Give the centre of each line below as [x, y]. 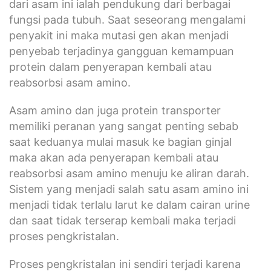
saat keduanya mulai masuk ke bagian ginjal [120, 142]
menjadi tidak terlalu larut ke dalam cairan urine [129, 204]
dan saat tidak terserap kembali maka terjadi [122, 220]
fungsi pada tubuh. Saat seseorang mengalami [127, 19]
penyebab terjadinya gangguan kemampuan [122, 51]
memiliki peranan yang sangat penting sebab [124, 126]
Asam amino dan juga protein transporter [115, 110]
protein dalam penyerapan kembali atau [110, 67]
